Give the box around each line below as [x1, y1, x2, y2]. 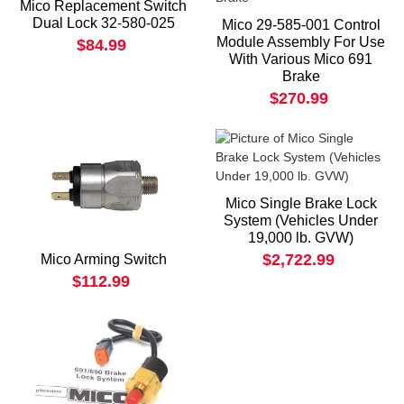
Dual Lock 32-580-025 [32, 14, 175, 31]
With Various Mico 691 [229, 50, 372, 67]
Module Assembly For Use [216, 33, 385, 50]
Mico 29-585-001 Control [221, 16, 381, 32]
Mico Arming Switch [40, 252, 167, 268]
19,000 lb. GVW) [248, 229, 353, 245]
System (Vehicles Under [224, 212, 378, 228]
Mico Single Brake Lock [225, 195, 377, 211]
